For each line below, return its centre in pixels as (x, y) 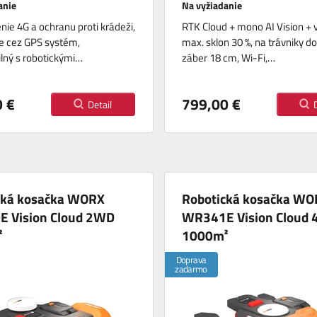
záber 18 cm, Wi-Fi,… (228, 57)
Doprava (191, 259)
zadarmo (191, 269)
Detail (100, 104)
